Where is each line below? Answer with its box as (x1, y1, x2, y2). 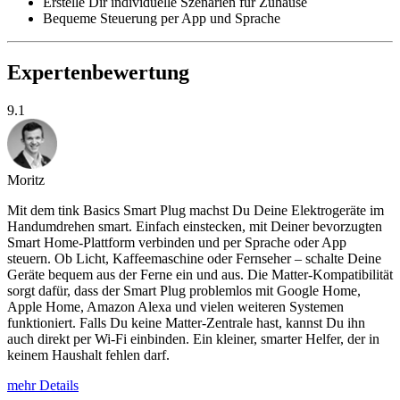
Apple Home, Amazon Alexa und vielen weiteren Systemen (7, 299, 344, 315)
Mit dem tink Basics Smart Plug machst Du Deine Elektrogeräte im (7, 203, 384, 219)
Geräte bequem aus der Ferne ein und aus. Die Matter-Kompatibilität (7, 267, 393, 283)
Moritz (7, 172, 45, 188)
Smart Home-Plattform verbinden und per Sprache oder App (7, 235, 346, 251)
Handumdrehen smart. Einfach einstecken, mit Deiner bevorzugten (7, 219, 382, 235)
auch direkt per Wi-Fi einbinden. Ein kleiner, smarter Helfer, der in (7, 331, 379, 347)
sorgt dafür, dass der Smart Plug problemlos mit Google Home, (7, 283, 361, 299)
